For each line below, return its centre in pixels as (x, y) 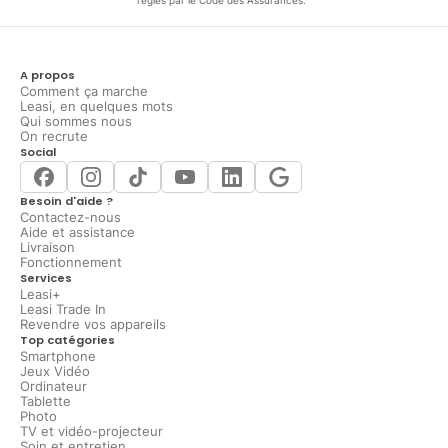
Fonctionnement (71, 263)
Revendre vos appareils (93, 325)
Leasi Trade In (63, 310)
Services (46, 278)
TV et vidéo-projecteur (91, 432)
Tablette (45, 402)
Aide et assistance (77, 233)
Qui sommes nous (76, 122)
